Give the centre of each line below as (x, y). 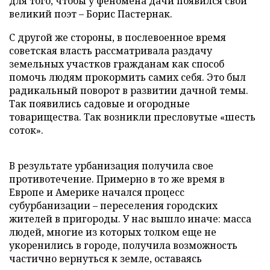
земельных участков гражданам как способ (117, 64)
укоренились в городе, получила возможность (123, 245)
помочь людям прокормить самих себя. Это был (127, 77)
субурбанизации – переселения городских (113, 205)
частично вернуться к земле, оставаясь (105, 258)
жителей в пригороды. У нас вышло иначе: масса (130, 218)
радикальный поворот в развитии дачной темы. (129, 90)
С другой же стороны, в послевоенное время (118, 37)
